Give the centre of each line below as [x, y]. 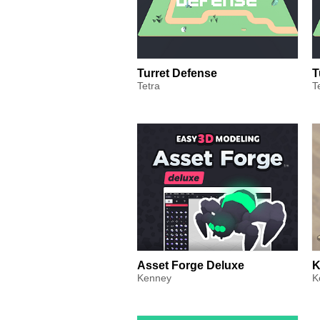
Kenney [154, 278]
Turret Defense [177, 73]
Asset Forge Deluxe [191, 266]
